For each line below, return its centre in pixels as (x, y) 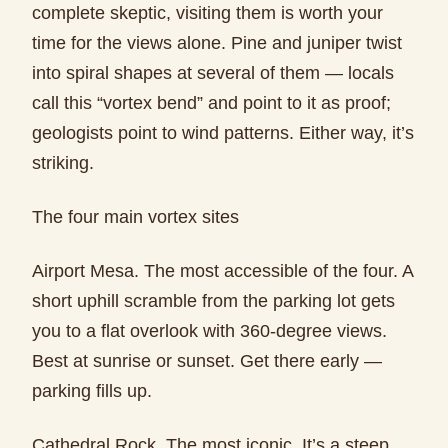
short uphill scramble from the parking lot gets (213, 301)
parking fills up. (92, 391)
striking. (63, 163)
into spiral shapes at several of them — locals (213, 73)
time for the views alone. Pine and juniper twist (217, 43)
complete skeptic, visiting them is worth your (207, 13)
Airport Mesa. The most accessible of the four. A (222, 271)
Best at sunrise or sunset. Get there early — (207, 361)
